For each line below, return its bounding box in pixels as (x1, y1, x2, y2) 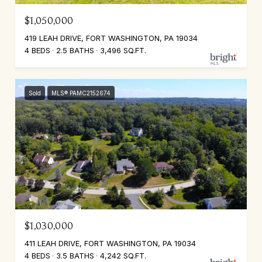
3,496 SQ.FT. (100, 46, 146, 56)
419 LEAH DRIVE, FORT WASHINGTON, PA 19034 (25, 33, 198, 43)
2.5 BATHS (56, 46, 94, 56)
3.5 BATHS (56, 251, 94, 260)
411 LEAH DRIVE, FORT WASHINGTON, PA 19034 (25, 239, 196, 248)
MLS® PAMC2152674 (51, 89, 111, 97)
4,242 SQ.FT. (100, 251, 146, 260)
